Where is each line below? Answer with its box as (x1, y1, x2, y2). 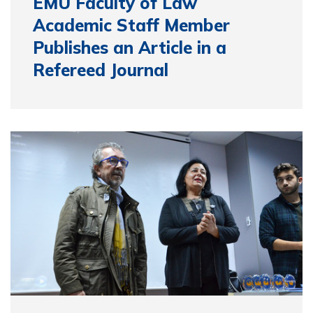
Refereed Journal (33, 59, 168, 80)
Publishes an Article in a (33, 37, 226, 58)
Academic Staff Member (33, 15, 230, 36)
